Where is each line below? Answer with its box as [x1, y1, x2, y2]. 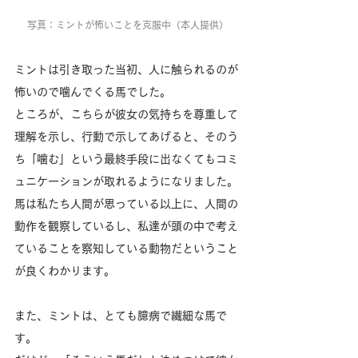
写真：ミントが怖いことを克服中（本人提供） [27, 19, 229, 30]
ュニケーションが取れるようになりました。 [14, 175, 238, 187]
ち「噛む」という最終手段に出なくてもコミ [14, 153, 238, 165]
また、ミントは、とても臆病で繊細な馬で [14, 309, 227, 321]
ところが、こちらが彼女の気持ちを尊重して [14, 108, 238, 120]
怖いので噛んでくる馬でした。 [14, 86, 171, 97]
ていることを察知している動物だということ [14, 242, 238, 254]
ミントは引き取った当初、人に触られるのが [14, 63, 238, 75]
